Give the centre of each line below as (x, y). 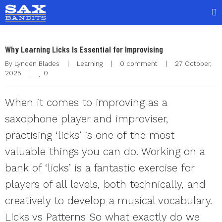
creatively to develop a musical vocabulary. (109, 200)
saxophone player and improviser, (87, 119)
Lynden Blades (37, 64)
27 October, (193, 64)
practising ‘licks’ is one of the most (90, 135)
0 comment (139, 64)
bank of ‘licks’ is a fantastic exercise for (100, 168)
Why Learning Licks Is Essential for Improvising (84, 49)
